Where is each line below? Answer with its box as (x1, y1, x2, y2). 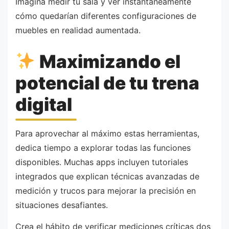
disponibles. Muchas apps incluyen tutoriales (15, 157, 188, 168)
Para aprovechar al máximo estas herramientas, (15, 128, 199, 139)
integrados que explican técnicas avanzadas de (15, 171, 199, 182)
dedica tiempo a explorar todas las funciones (15, 143, 191, 153)
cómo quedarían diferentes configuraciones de (15, 11, 196, 21)
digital (15, 93, 72, 115)
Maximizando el (35, 50, 180, 72)
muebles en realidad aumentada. (15, 25, 141, 36)
